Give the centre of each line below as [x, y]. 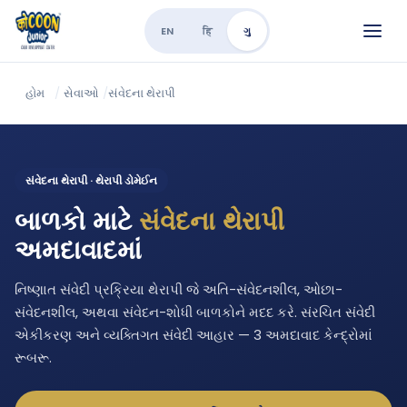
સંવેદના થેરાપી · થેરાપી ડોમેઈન [91, 180]
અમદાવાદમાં [78, 251]
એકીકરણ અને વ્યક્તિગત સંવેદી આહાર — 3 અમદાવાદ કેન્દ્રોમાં [194, 335]
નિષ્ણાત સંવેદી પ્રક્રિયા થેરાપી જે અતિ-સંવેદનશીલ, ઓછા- [179, 289]
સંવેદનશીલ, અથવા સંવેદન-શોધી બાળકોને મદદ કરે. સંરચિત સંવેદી [195, 312]
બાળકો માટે [77, 222]
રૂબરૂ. [33, 357]
